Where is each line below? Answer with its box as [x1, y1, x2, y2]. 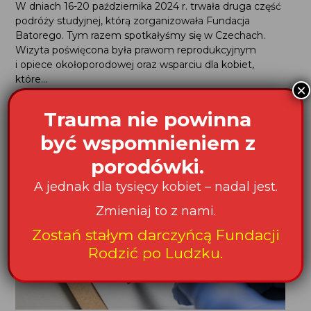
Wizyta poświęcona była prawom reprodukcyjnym [15, 44, 256, 57]
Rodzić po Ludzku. [88, 244, 223, 262]
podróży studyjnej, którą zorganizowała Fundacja [15, 15, 250, 28]
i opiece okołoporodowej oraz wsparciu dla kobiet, [15, 58, 254, 72]
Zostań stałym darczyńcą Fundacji [31, 226, 280, 244]
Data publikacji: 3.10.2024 [15, 94, 135, 108]
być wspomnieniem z [40, 131, 255, 155]
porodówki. [91, 154, 205, 178]
